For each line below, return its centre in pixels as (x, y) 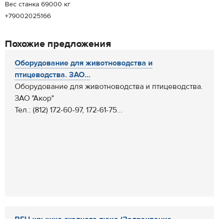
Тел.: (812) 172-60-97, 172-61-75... (69, 110)
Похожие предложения (58, 44)
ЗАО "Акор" (34, 98)
